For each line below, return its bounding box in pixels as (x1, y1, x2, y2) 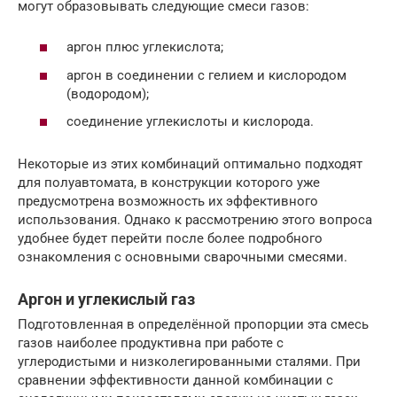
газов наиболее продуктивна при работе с (18, 335, 284, 352)
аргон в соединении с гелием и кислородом (66, 66, 346, 83)
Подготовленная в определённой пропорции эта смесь (18, 316, 369, 333)
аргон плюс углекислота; (66, 39, 223, 56)
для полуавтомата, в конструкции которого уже (18, 175, 320, 191)
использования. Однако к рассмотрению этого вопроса (18, 212, 372, 229)
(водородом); (66, 85, 149, 102)
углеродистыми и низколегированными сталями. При (18, 354, 361, 370)
